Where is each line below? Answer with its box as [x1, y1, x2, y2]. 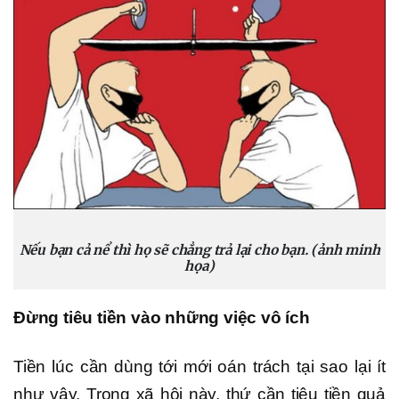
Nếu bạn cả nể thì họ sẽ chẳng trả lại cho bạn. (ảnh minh [19, 240, 380, 258]
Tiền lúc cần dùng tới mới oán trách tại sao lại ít [13, 356, 386, 376]
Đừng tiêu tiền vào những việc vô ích [13, 307, 310, 327]
